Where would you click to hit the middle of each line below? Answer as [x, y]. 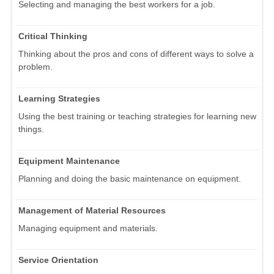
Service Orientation [58, 260]
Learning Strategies [59, 99]
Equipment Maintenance [69, 161]
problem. [35, 67]
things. [31, 129]
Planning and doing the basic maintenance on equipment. [130, 179]
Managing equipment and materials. [88, 228]
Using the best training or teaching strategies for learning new [137, 117]
